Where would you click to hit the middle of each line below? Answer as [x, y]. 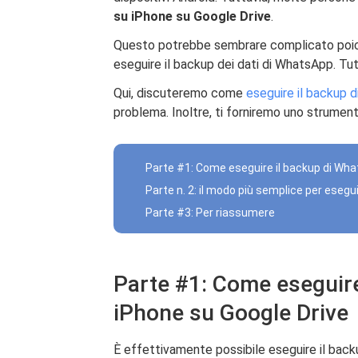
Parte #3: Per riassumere [210, 213]
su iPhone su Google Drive [192, 16]
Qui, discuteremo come [180, 93]
